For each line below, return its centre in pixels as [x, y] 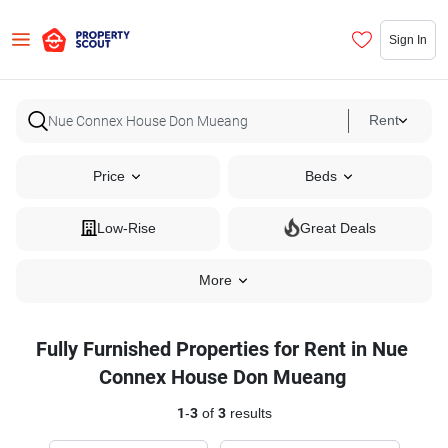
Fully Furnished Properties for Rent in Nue [222, 349]
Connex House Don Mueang [222, 377]
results [248, 413]
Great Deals [338, 228]
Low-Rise [126, 228]
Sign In [408, 39]
